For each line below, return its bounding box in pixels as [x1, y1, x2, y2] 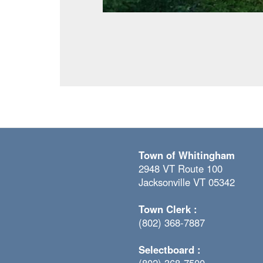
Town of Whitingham [138, 148, 235, 163]
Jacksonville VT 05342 [138, 175, 235, 190]
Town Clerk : [138, 202, 197, 217]
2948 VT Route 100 [138, 161, 222, 176]
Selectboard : [138, 242, 201, 257]
